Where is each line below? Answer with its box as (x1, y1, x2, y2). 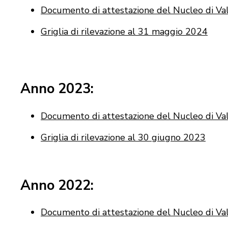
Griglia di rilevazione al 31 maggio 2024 (41, 25, 208, 38)
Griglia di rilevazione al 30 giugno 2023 (41, 131, 206, 144)
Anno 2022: (20, 176, 94, 195)
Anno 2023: (20, 79, 94, 99)
